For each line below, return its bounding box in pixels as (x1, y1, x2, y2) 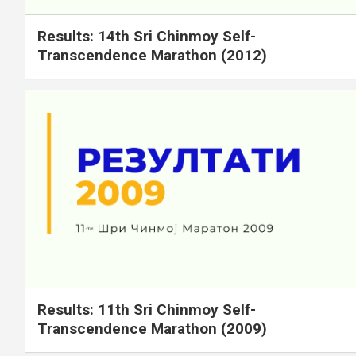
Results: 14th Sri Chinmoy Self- (37, 26, 256, 45)
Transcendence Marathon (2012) (37, 45, 267, 64)
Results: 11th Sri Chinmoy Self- (37, 300, 256, 319)
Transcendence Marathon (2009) (37, 319, 267, 338)
